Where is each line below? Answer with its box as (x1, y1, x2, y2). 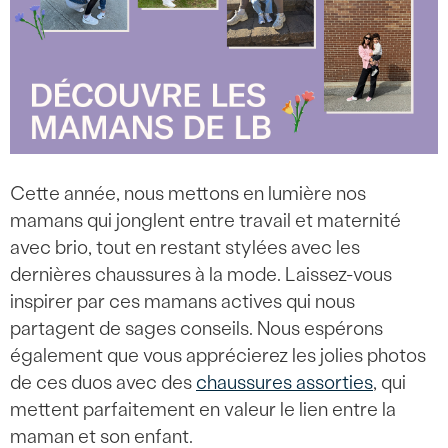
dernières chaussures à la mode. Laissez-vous (10, 263, 392, 286)
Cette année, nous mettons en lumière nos (10, 182, 366, 205)
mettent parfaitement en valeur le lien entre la (10, 398, 396, 421)
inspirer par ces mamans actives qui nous (10, 290, 355, 313)
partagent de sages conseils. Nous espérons (10, 317, 383, 340)
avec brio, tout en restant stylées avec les (10, 236, 360, 259)
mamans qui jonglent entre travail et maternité (10, 209, 401, 232)
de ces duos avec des (10, 371, 196, 394)
